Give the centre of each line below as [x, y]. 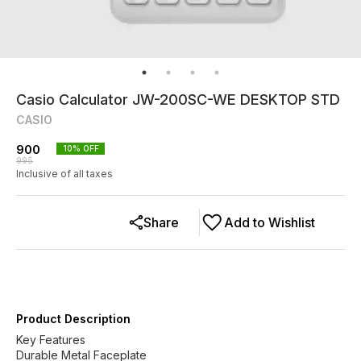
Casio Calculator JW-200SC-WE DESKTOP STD [178, 100]
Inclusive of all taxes [64, 174]
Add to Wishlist [270, 222]
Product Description [73, 319]
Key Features [51, 340]
